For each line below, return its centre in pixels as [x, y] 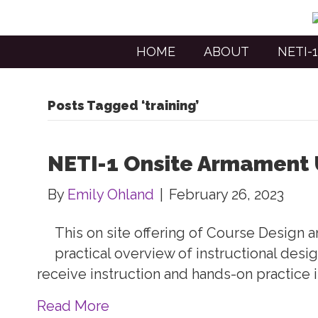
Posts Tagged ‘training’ [124, 105]
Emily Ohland [111, 194]
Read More [73, 306]
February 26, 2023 [227, 194]
